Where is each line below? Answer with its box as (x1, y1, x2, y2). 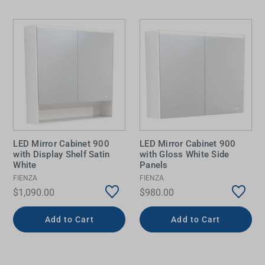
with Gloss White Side (140, 148, 230, 160)
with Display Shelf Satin (13, 148, 110, 160)
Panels (140, 159, 168, 170)
